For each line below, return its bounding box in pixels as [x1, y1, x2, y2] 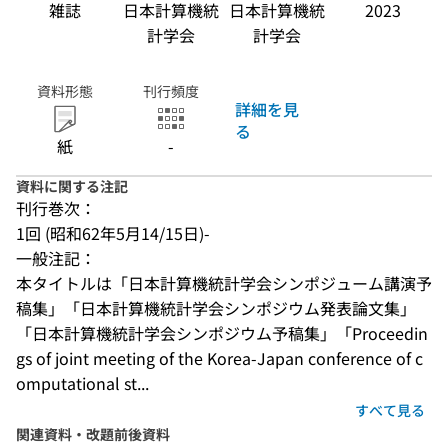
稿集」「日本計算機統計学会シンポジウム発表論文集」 [16, 296, 416, 320]
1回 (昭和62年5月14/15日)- [16, 221, 210, 245]
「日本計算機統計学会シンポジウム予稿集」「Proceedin [16, 321, 428, 345]
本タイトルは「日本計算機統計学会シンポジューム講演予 [16, 271, 432, 295]
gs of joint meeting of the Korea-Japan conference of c [16, 346, 423, 370]
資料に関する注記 [16, 176, 128, 196]
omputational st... [16, 371, 149, 395]
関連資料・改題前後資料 [16, 424, 170, 444]
